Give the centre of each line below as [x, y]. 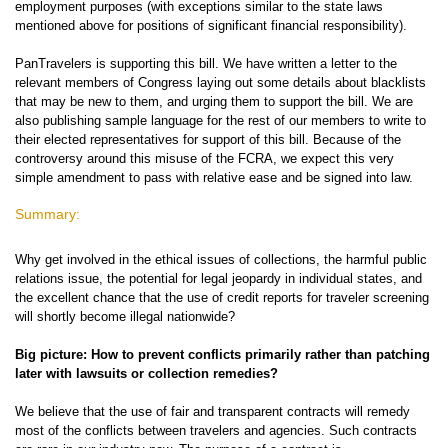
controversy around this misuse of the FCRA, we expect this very [204, 158]
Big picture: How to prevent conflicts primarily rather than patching [222, 354]
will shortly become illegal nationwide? [125, 316]
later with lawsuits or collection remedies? [146, 373]
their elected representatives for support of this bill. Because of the [208, 139]
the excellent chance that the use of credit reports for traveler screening [222, 297]
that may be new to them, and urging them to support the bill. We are [214, 101]
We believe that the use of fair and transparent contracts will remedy [212, 411]
